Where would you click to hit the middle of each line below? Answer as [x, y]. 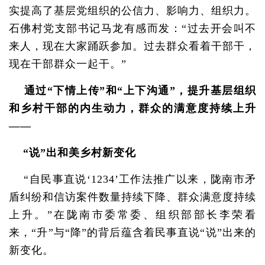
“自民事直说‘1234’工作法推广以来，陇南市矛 [132, 179]
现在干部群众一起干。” [68, 64]
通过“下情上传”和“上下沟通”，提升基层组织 [132, 91]
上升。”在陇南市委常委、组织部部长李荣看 [132, 215]
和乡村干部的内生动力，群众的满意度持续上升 [132, 108]
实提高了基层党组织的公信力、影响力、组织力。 [132, 11]
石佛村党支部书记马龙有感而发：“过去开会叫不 [132, 28]
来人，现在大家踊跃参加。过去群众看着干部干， [132, 46]
